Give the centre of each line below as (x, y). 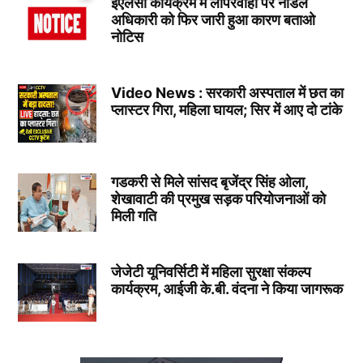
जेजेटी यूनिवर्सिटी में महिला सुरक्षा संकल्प (211, 271)
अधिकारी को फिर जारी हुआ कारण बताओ (213, 19)
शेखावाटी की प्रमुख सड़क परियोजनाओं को (218, 199)
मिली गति (133, 216)
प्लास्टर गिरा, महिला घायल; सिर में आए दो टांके (226, 109)
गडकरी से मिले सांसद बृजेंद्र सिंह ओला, (209, 182)
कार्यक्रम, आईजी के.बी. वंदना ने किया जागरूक (226, 288)
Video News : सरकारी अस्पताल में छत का (227, 92)
